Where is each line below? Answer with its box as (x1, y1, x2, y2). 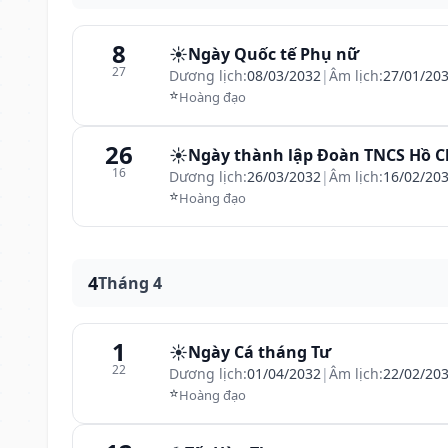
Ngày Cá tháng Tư (188, 341, 331, 363)
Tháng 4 (98, 272, 162, 294)
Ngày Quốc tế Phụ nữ (188, 43, 359, 65)
